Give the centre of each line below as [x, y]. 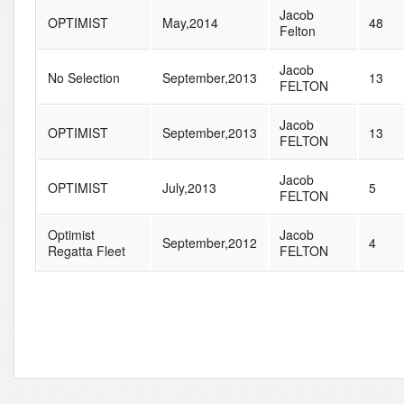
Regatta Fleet [86, 250]
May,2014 [190, 22]
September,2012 [209, 242]
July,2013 [189, 187]
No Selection [83, 77]
